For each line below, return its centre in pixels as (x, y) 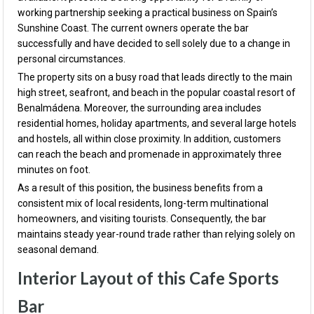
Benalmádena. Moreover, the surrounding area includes (139, 108)
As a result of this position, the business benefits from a (140, 188)
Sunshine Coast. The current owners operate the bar (133, 28)
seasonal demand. (58, 250)
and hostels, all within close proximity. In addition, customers (149, 139)
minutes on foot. (54, 170)
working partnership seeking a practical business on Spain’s (148, 13)
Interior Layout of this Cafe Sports (148, 278)
